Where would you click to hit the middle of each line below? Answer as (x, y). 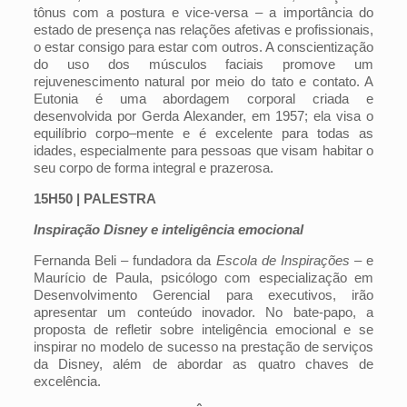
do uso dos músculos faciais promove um (203, 64)
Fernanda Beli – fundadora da (124, 260)
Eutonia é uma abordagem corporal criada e (203, 99)
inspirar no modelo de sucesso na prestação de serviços (203, 347)
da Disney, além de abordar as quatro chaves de (203, 364)
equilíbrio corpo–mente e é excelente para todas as (203, 133)
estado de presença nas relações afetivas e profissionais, (203, 30)
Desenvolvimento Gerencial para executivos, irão (203, 295)
